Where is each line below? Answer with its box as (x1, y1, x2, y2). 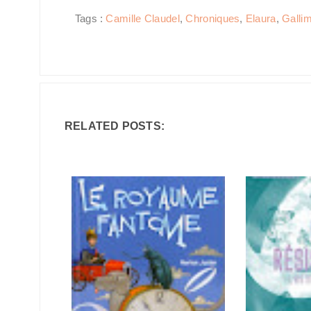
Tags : (75, 12, 106, 24)
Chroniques (185, 12, 240, 24)
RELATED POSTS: (65, 120, 165, 132)
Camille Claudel (106, 12, 180, 24)
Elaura (245, 12, 276, 24)
